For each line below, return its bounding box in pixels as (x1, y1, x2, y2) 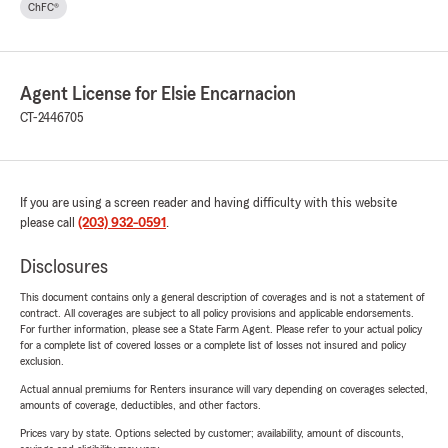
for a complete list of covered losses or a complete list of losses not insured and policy (20, 339, 406, 352)
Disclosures (20, 257, 108, 278)
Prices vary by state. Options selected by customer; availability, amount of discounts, (20, 427, 404, 440)
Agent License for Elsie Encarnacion (20, 84, 296, 105)
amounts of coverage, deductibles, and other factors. (20, 399, 261, 412)
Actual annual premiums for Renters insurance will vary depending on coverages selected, (20, 383, 428, 396)
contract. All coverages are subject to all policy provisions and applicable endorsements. (20, 307, 414, 320)
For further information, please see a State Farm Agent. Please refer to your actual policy (20, 323, 422, 336)
